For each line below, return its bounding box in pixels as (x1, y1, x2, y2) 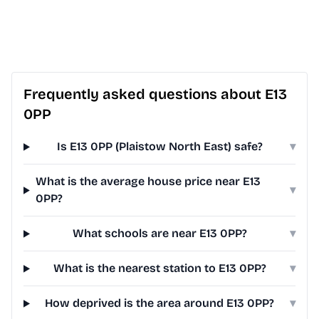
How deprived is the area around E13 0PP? (45, 296, 275, 310)
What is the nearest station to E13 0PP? (53, 261, 266, 276)
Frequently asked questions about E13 (23, 85, 287, 103)
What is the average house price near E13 (35, 174, 261, 189)
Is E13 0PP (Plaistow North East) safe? (56, 140, 263, 154)
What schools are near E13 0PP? (72, 226, 247, 241)
